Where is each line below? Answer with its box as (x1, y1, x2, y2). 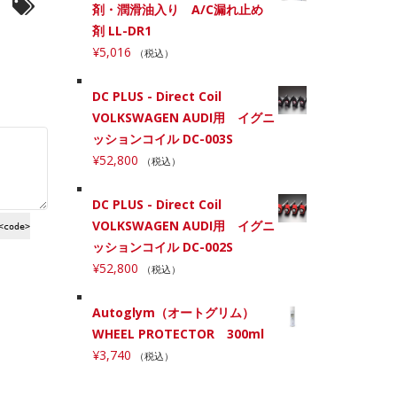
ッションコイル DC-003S (91, 130, 233, 148)
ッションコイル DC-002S (91, 238, 233, 256)
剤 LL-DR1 (91, 22, 152, 40)
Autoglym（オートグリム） (91, 304, 254, 322)
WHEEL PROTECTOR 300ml (91, 325, 264, 343)
